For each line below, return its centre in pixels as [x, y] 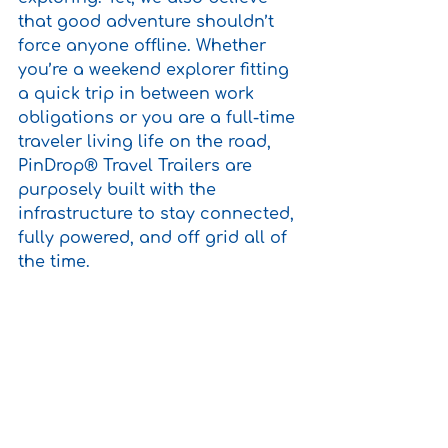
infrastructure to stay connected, [158, 214]
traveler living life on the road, [147, 142]
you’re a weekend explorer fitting [156, 70]
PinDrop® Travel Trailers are [137, 166]
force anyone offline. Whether [144, 46]
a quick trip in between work [138, 94]
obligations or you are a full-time [159, 118]
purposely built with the [119, 190]
